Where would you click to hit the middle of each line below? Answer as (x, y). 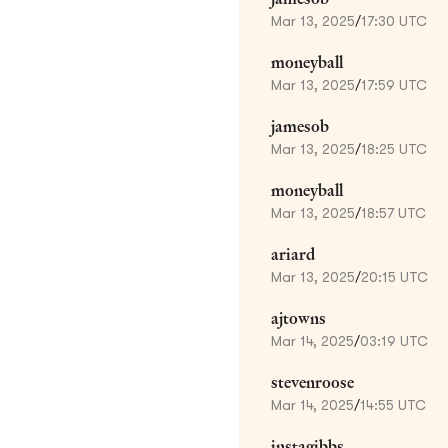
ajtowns (298, 318)
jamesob (300, 126)
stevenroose (312, 382)
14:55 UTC (393, 404)
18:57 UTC (393, 212)
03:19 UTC (394, 340)
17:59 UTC (394, 84)
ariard (293, 254)
